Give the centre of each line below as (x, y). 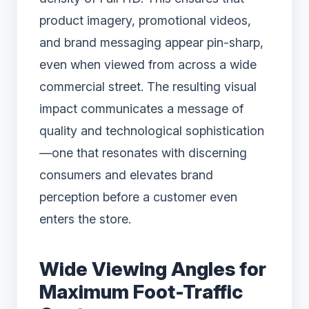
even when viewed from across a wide (148, 65)
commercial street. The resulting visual (148, 87)
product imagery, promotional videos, (145, 21)
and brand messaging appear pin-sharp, (151, 43)
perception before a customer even (138, 197)
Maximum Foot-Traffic (141, 292)
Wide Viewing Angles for (153, 269)
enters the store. (85, 219)
